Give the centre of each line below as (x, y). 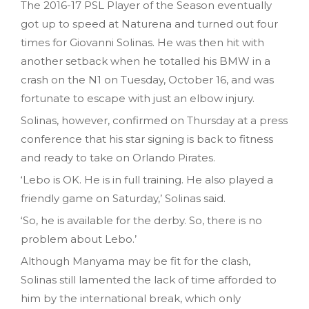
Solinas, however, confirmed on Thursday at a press (154, 120)
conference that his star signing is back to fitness (147, 139)
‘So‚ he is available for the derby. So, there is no (141, 220)
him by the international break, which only (131, 298)
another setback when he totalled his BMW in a (146, 61)
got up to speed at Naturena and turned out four (149, 23)
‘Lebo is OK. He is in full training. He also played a (147, 179)
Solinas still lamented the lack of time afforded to (149, 279)
